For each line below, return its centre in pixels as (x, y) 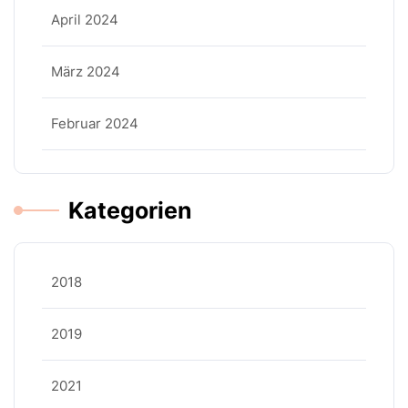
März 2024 (86, 71)
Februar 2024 (95, 123)
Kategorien (130, 210)
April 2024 (85, 20)
